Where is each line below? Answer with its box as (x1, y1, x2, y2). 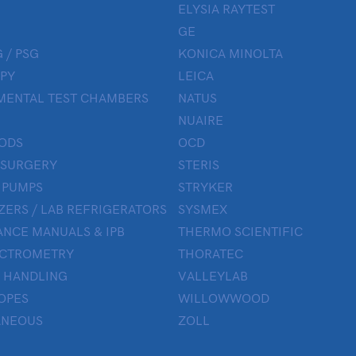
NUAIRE (178, 114, 223, 127)
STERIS (178, 158, 219, 172)
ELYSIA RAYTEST (178, 2, 275, 16)
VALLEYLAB (178, 269, 248, 283)
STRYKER (178, 180, 233, 194)
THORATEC (178, 247, 243, 261)
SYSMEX (178, 203, 227, 216)
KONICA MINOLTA (178, 47, 283, 60)
